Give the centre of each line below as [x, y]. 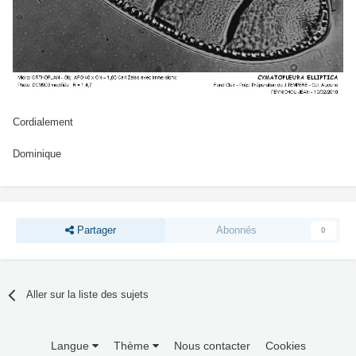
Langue [71, 346]
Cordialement [43, 122]
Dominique [37, 154]
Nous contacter [212, 346]
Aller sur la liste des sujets [88, 295]
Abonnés [237, 230]
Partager [95, 230]
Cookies [285, 346]
